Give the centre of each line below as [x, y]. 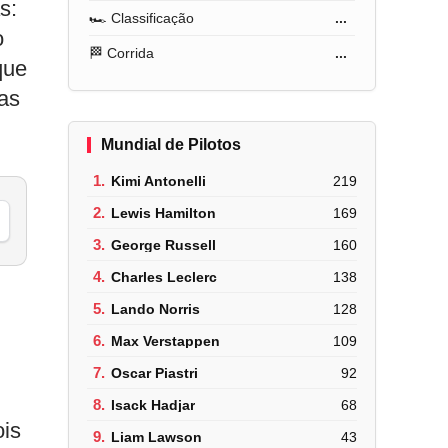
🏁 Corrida [122, 53]
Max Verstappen [166, 340]
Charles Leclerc [164, 276]
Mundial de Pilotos [171, 144]
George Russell [164, 244]
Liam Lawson [157, 436]
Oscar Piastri [155, 372]
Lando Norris [156, 308]
